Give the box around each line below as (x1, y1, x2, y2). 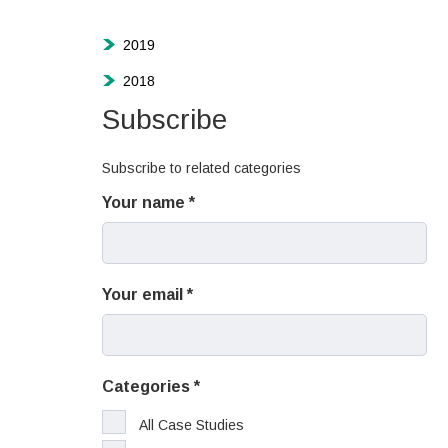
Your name (102, 194, 190, 211)
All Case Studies (139, 417, 245, 433)
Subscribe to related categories (102, 160, 302, 176)
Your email (102, 286, 188, 303)
